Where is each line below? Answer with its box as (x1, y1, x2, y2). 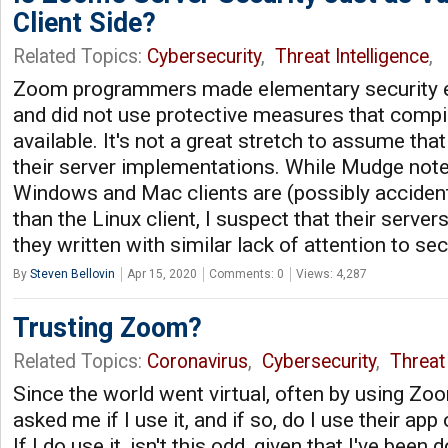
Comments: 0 (209, 266, 284, 281)
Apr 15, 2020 (127, 266, 197, 281)
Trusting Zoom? (13, 311, 202, 344)
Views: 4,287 (296, 266, 367, 281)
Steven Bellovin (30, 266, 115, 281)
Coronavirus (147, 349, 248, 373)
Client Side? (13, 6, 156, 39)
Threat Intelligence (275, 44, 429, 68)
